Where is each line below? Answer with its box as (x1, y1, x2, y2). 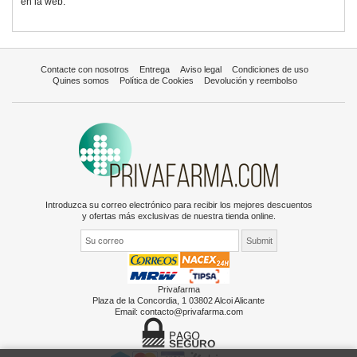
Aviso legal (180, 64, 222, 75)
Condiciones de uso (232, 64, 308, 75)
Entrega (139, 64, 170, 75)
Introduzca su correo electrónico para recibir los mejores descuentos (45, 199, 312, 210)
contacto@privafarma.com (139, 306, 243, 317)
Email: (114, 306, 140, 317)
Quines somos (52, 75, 109, 86)
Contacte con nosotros (41, 64, 129, 75)
